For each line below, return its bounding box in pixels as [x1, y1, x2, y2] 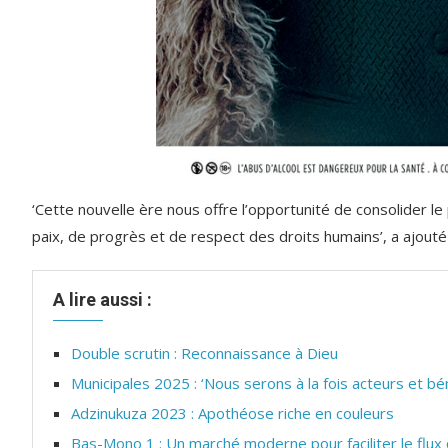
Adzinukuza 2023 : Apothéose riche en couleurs [71, 403, 394, 423]
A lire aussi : [53, 289, 152, 310]
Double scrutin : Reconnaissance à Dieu [71, 343, 338, 363]
